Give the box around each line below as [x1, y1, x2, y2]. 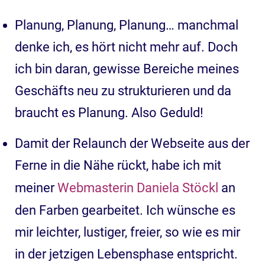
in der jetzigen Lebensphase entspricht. [15, 246, 238, 261]
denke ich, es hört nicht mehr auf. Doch [15, 39, 238, 54]
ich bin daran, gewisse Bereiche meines [15, 61, 239, 76]
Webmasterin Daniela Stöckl [57, 180, 218, 195]
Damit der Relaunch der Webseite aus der [15, 135, 250, 151]
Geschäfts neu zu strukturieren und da [15, 83, 231, 98]
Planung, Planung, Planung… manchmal [15, 17, 238, 33]
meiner [15, 180, 57, 195]
